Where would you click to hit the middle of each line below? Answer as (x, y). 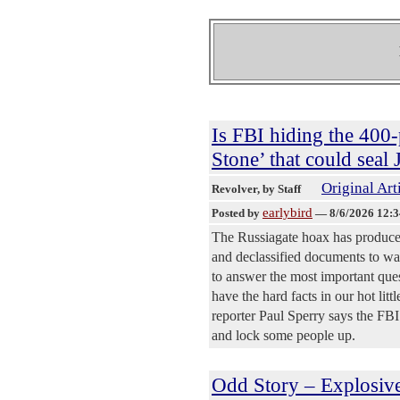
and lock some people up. (283, 335)
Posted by (237, 212)
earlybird (287, 212)
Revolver (234, 188)
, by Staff (280, 188)
